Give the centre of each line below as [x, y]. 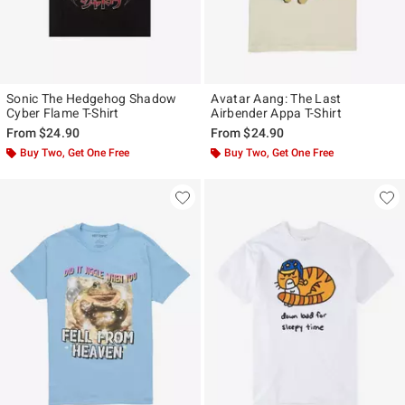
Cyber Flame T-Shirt [63, 113]
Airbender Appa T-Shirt [276, 113]
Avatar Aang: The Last [276, 99]
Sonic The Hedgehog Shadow [92, 99]
